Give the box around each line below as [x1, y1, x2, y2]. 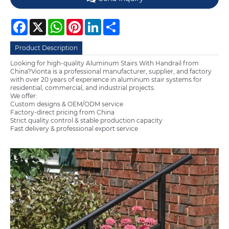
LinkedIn [101, 18, 128, 27]
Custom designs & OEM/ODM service [10, 100, 123, 108]
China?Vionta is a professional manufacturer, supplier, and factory [10, 67, 212, 76]
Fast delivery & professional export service [10, 125, 138, 133]
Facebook [28, 18, 58, 27]
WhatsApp [64, 18, 97, 27]
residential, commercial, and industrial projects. [10, 84, 155, 92]
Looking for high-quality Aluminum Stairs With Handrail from [10, 59, 199, 67]
